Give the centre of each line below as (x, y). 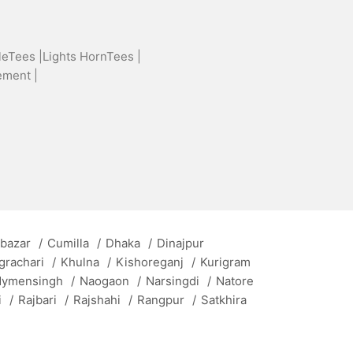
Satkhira (224, 299)
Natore (235, 281)
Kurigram (225, 262)
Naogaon (106, 281)
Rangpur (162, 299)
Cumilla (70, 243)
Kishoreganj (151, 262)
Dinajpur (180, 243)
